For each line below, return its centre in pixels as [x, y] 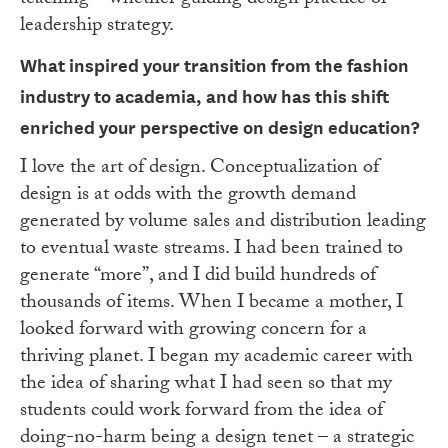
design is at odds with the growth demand [188, 196]
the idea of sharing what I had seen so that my [206, 385]
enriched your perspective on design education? [219, 128]
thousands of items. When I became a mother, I [211, 304]
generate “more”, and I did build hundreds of [198, 277]
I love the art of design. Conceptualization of [199, 169]
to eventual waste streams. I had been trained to [211, 250]
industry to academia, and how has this [185, 97]
